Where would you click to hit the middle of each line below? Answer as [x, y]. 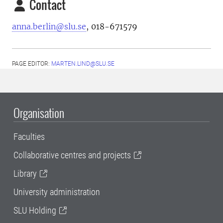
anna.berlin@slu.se [49, 26]
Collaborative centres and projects [72, 155]
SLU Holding [35, 210]
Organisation [39, 112]
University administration [57, 192]
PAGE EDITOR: [32, 64]
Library [25, 173]
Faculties [29, 137]
